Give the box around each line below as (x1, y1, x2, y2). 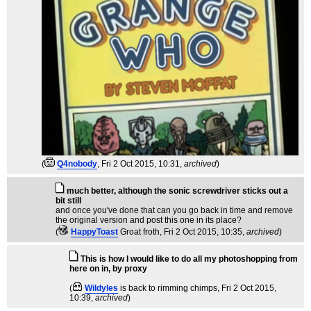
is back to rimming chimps (120, 283, 217, 294)
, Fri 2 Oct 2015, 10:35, (160, 227, 246, 237)
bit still (56, 196, 81, 206)
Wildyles (85, 283, 118, 294)
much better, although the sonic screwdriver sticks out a (67, 186, 288, 196)
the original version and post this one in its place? (56, 215, 242, 226)
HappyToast (71, 227, 118, 237)
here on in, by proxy (69, 264, 147, 274)
